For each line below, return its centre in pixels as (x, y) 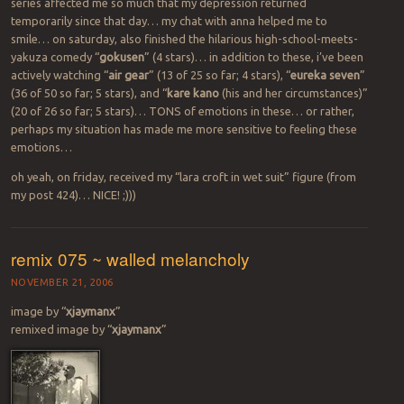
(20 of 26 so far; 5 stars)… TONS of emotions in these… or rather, (182, 111)
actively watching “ (59, 75)
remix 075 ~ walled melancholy (130, 259)
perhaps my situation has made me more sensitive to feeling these (184, 129)
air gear (128, 75)
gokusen (121, 57)
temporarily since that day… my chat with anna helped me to (169, 21)
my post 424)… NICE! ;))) (73, 195)
